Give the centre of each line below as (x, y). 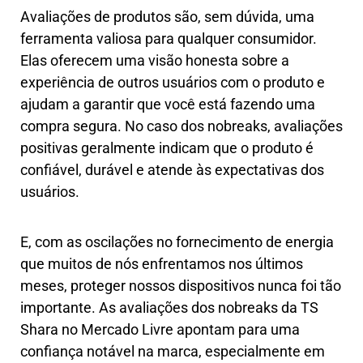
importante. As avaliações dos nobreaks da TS (169, 307)
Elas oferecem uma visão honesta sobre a (155, 60)
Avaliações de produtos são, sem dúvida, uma (167, 16)
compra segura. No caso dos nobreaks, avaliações (181, 126)
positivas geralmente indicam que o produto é (167, 147)
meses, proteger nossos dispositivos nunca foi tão (181, 285)
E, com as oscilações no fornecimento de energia (177, 241)
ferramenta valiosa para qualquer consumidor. (169, 38)
